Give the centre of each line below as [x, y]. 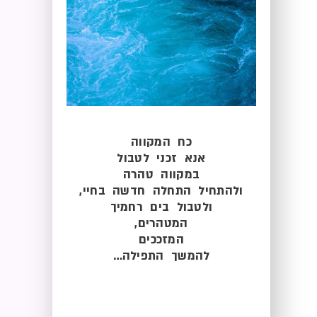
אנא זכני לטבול [161, 158]
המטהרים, [161, 223]
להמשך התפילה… [161, 255]
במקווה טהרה [161, 174]
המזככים [161, 239]
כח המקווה [161, 142]
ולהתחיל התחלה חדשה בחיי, [161, 190]
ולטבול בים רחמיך [161, 207]
